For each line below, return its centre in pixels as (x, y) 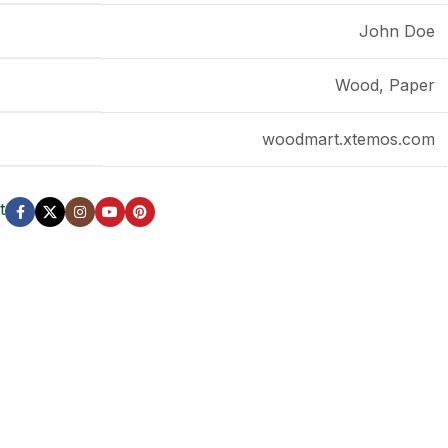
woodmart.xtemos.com (349, 139)
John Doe (397, 31)
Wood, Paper (385, 85)
